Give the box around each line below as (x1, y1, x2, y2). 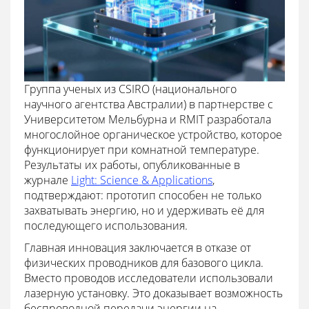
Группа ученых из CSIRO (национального (24, 81, 237, 97)
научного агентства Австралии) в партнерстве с (24, 96, 273, 112)
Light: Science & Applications (71, 172, 212, 188)
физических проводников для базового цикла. (24, 255, 263, 270)
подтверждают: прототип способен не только (24, 187, 261, 203)
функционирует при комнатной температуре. (24, 141, 259, 157)
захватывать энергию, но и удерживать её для (24, 202, 264, 218)
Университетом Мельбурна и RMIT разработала (24, 111, 271, 127)
